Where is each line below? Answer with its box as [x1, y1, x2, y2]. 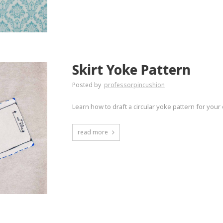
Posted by [72, 81, 103, 90]
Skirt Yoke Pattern [72, 61, 191, 79]
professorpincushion [104, 81, 165, 90]
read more [77, 128, 108, 137]
